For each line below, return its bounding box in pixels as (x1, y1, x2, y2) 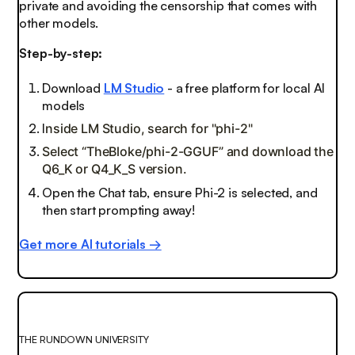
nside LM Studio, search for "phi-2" (45, 120, 253, 137)
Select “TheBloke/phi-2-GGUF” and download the (42, 143, 334, 160)
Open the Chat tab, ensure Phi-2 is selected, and (42, 184, 318, 200)
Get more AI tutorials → (19, 236, 162, 253)
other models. (19, 15, 99, 32)
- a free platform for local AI (164, 80, 326, 97)
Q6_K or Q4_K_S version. (42, 161, 187, 177)
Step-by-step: (19, 45, 103, 62)
